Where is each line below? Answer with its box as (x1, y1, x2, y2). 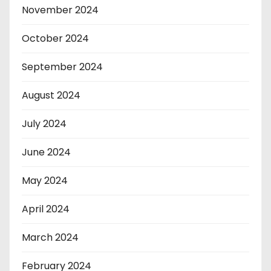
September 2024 (22, 59, 103, 74)
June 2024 (22, 145, 71, 159)
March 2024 (22, 230, 79, 244)
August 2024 (22, 88, 80, 102)
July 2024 (22, 116, 67, 131)
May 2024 (22, 173, 68, 188)
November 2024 (22, 2, 99, 17)
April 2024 (22, 201, 70, 216)
